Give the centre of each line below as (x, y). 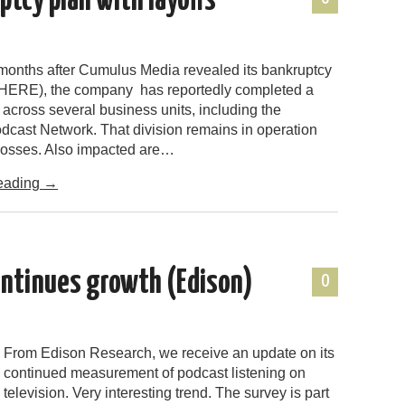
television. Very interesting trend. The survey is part (166, 392)
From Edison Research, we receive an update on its (169, 353)
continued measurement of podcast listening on (155, 372)
